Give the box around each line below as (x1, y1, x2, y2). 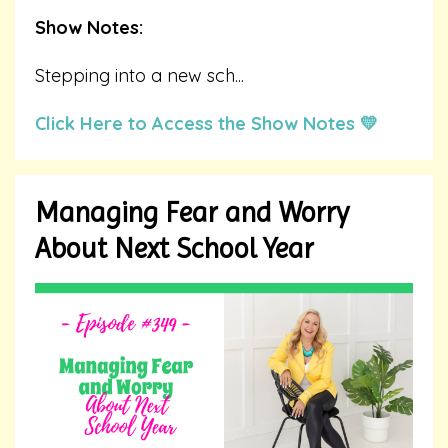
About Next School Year (35, 232, 314, 265)
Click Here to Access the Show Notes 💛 (35, 112, 378, 135)
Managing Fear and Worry (35, 196, 349, 229)
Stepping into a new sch (35, 64, 235, 87)
